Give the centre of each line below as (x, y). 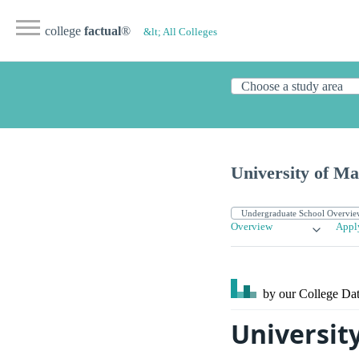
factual (103, 31)
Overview (252, 227)
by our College (301, 294)
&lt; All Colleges (180, 32)
